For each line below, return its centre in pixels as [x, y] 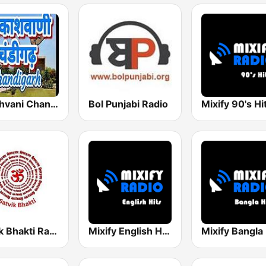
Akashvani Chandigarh [54, 104]
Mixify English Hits [166, 231]
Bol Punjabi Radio [128, 104]
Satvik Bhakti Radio [53, 231]
